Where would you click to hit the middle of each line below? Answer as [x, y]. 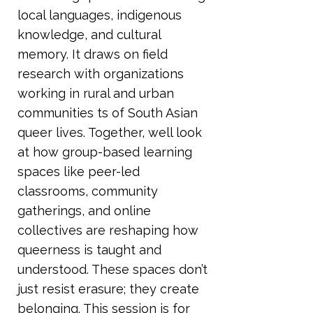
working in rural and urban [96, 93]
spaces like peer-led [79, 172]
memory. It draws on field [93, 54]
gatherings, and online [84, 211]
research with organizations [101, 74]
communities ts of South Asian [108, 113]
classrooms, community [88, 191]
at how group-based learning [105, 152]
